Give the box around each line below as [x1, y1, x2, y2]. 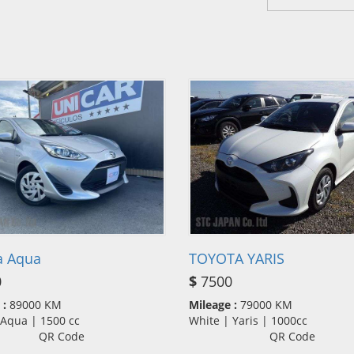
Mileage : [189, 296, 237, 312]
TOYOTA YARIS [189, 248, 284, 268]
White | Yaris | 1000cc [189, 312, 317, 328]
